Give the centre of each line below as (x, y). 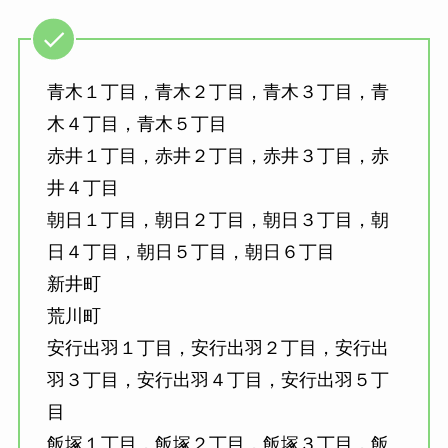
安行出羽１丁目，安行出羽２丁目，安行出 (217, 348)
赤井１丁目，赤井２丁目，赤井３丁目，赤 (217, 156)
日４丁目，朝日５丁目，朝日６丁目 (190, 252)
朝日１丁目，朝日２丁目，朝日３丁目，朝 (217, 220)
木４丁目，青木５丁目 (136, 124)
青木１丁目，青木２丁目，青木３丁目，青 (217, 92)
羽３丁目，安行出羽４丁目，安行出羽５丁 (217, 380)
